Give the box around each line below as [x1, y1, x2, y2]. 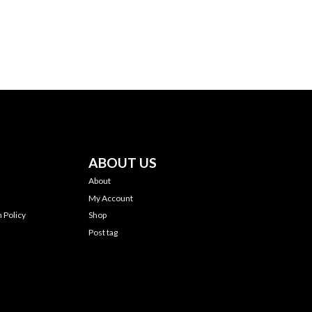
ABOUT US [88, 154, 157, 171]
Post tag [88, 226, 118, 237]
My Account [88, 192, 133, 203]
